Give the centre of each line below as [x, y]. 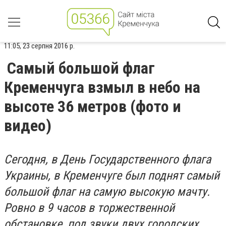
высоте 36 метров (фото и [93, 106]
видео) [28, 126]
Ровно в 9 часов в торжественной [89, 208]
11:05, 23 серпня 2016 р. [39, 46]
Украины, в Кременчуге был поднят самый [112, 176]
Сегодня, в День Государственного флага [107, 159]
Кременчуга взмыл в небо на [102, 87]
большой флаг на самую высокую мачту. [107, 192]
